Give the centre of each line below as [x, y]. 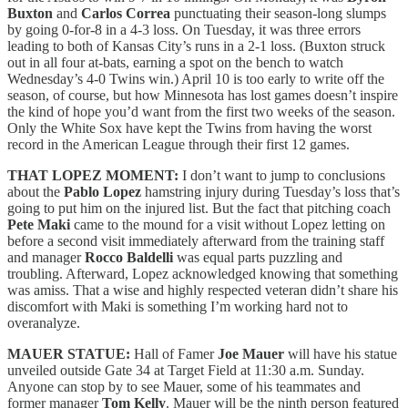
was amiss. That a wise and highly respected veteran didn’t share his [203, 290]
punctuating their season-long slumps [278, 13]
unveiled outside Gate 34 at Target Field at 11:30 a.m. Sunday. [186, 370]
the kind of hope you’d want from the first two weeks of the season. [201, 111]
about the [36, 191]
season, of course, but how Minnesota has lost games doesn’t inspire [203, 95]
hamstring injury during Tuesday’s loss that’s [272, 191]
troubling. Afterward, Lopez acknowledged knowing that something [203, 273]
